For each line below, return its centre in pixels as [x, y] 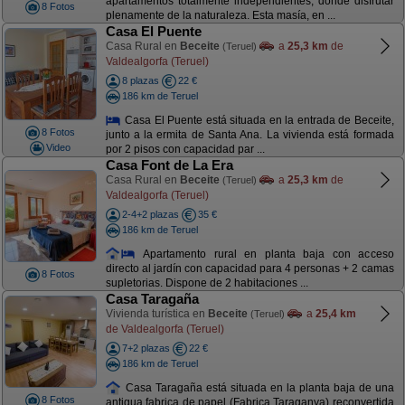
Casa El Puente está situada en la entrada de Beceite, [258, 120]
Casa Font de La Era [169, 165]
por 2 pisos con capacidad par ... [185, 150]
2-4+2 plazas [150, 214]
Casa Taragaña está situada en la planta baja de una [258, 387]
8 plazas [140, 80]
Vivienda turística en [156, 314]
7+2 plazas [146, 348]
